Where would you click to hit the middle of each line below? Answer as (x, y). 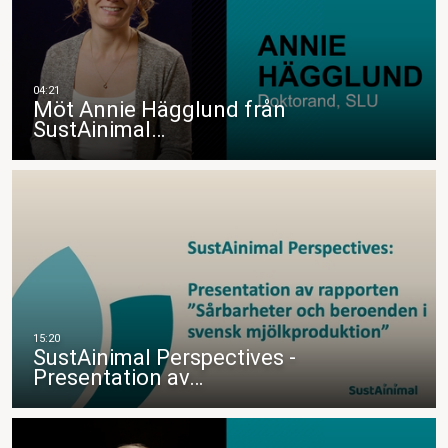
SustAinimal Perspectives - (164, 358)
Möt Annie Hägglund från (159, 109)
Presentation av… (118, 378)
